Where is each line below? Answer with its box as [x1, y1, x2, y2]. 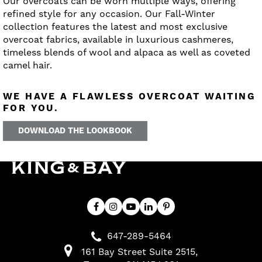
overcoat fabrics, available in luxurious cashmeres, [3, 34, 233, 46]
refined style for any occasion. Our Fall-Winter [3, 8, 215, 20]
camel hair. [3, 60, 55, 71]
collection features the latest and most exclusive [3, 21, 227, 33]
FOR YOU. [3, 102, 59, 115]
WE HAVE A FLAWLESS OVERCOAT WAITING [3, 91, 256, 103]
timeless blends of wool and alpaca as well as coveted [3, 47, 250, 58]
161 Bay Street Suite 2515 [81, 246, 195, 257]
